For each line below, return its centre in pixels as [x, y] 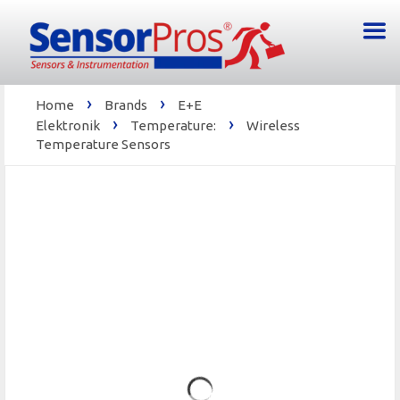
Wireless [273, 125]
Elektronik [68, 125]
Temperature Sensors [103, 144]
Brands [126, 105]
